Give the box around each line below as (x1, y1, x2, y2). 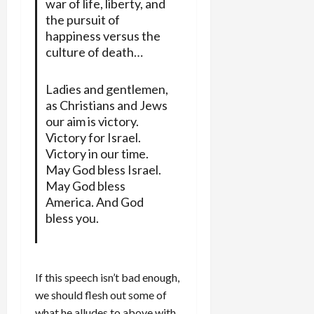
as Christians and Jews (45, 97, 168, 113)
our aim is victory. (45, 113, 139, 129)
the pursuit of (45, 11, 120, 27)
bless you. (45, 210, 99, 226)
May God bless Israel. (45, 161, 161, 177)
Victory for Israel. (45, 129, 141, 145)
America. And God (45, 193, 144, 210)
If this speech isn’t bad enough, (35, 270, 179, 284)
